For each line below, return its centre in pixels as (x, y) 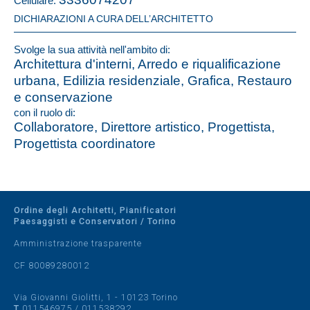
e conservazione (63, 97)
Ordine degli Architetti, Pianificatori (95, 210)
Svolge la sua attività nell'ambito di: (92, 49)
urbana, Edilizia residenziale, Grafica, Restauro (153, 81)
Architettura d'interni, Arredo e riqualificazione (147, 64)
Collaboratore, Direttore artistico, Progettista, (144, 127)
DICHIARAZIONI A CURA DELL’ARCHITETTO (113, 19)
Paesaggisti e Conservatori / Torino (95, 221)
